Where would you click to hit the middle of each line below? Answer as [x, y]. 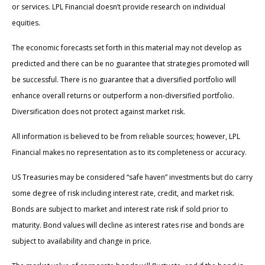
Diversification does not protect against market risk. [98, 111]
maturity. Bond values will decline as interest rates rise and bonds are [128, 225]
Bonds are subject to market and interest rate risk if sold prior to [120, 209]
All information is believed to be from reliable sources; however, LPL [126, 136]
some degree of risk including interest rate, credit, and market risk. [123, 193]
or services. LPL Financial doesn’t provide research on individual [119, 7]
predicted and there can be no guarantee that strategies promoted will [130, 63]
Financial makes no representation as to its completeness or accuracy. [129, 152]
